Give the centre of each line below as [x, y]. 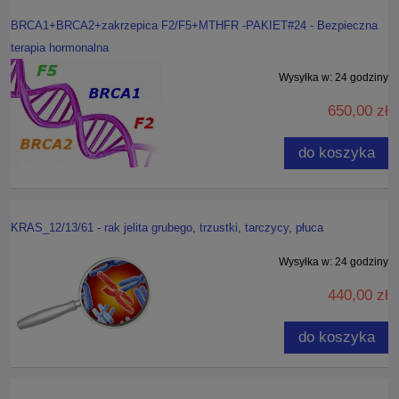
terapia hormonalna [60, 48]
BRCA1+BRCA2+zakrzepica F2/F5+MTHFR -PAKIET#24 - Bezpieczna [194, 26]
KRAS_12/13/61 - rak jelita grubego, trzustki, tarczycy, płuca [167, 228]
